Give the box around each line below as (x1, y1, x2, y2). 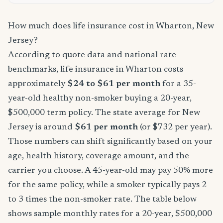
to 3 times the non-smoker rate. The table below (8, 195, 197, 204)
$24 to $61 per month (67, 80, 160, 89)
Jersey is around (8, 123, 75, 132)
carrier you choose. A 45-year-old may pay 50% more (8, 166, 213, 175)
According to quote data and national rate (8, 51, 176, 60)
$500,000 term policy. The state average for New (8, 109, 200, 117)
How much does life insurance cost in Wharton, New (8, 22, 214, 31)
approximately (8, 80, 67, 89)
